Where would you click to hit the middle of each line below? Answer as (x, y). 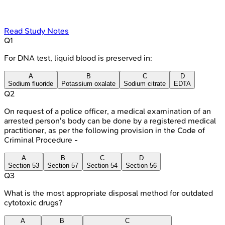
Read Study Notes (36, 31)
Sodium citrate (145, 83)
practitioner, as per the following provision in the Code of (104, 130)
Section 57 (63, 165)
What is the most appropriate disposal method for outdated (108, 193)
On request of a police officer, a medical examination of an (107, 111)
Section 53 (24, 165)
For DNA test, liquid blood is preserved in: (78, 58)
